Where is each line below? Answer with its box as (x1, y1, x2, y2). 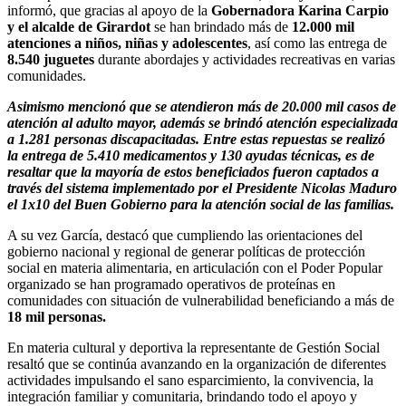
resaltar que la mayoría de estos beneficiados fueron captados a (7, 163, 379, 179)
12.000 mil (292, 18, 354, 34)
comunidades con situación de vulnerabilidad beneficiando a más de (7, 292, 394, 308)
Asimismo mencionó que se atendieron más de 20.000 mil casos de (7, 98, 396, 114)
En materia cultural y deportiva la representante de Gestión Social (7, 339, 380, 355)
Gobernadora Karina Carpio (211, 2, 389, 18)
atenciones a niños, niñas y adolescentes (7, 34, 247, 51)
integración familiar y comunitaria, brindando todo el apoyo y (7, 388, 357, 404)
